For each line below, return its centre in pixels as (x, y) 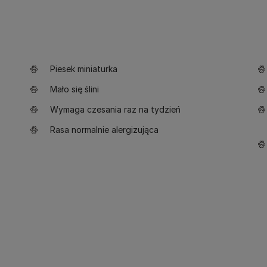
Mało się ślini (74, 89)
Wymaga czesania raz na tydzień (115, 109)
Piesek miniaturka (84, 69)
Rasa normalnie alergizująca (104, 130)
